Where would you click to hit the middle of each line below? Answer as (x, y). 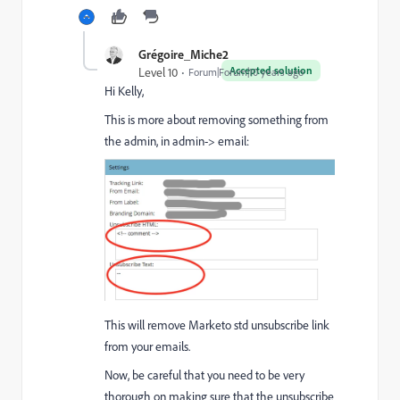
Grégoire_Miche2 (183, 54)
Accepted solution (271, 70)
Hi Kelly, (124, 91)
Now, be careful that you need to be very (204, 375)
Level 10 (158, 72)
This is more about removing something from (217, 119)
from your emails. (147, 346)
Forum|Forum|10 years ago (246, 71)
